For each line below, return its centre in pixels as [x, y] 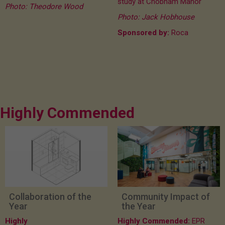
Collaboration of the [50, 197]
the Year [139, 206]
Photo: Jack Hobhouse [156, 17]
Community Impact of [166, 197]
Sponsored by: [143, 33]
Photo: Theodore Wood [44, 7]
